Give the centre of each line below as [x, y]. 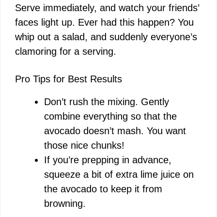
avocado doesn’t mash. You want [115, 131]
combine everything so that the [110, 116]
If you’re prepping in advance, [108, 160]
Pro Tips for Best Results [69, 79]
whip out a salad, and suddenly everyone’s [106, 37]
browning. [65, 203]
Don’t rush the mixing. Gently [107, 101]
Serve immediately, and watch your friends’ [107, 8]
